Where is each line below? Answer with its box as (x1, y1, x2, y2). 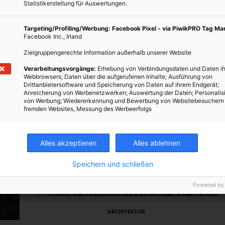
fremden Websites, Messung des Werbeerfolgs (24, 105, 152, 113)
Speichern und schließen (72, 160, 153, 168)
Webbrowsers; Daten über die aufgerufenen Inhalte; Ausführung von (24, 73, 212, 80)
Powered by (193, 181, 224, 188)
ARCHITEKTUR (107, 207, 145, 216)
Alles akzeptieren (40, 139, 96, 147)
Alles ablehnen (133, 139, 180, 147)
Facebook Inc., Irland (24, 33, 82, 40)
